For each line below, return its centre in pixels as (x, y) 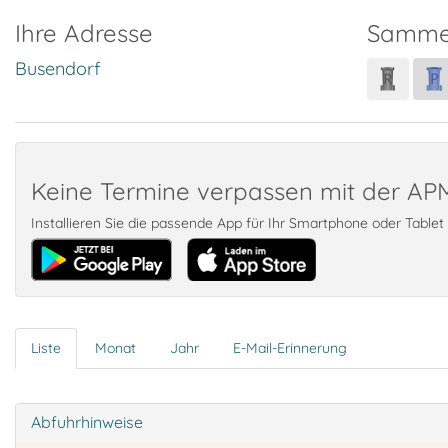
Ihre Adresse (84, 33)
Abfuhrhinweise (87, 422)
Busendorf (57, 68)
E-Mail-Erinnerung (290, 348)
